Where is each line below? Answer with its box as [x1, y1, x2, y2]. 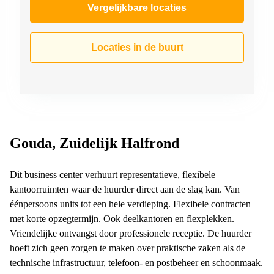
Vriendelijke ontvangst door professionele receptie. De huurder [10, 228, 251, 239]
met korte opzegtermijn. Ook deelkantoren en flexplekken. [10, 213, 234, 224]
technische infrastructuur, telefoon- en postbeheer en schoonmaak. [10, 257, 263, 268]
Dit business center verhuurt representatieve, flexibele [10, 169, 215, 180]
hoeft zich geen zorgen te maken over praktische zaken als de [10, 242, 245, 253]
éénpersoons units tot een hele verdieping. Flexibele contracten [10, 198, 251, 209]
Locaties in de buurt [91, 42, 183, 53]
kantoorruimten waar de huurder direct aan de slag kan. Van [10, 183, 240, 194]
